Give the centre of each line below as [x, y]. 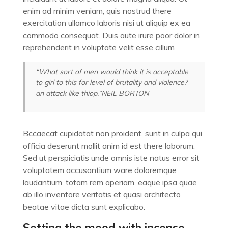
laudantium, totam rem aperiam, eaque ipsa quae [110, 182]
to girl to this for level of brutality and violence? [111, 82]
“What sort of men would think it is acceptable [112, 72]
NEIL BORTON [125, 93]
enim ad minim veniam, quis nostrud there [97, 11]
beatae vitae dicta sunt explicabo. [84, 207]
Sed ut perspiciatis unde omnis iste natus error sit [111, 158]
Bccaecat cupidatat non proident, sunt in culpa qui [112, 133]
